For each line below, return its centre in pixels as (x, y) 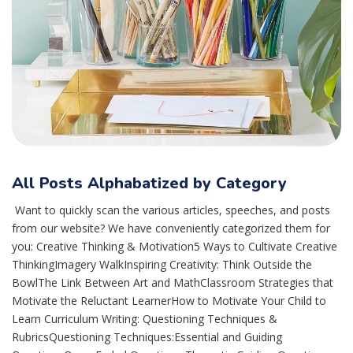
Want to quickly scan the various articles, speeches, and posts (171, 210)
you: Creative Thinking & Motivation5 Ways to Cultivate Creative (175, 247)
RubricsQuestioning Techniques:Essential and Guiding (147, 337)
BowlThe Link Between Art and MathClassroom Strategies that (173, 283)
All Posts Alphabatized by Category (149, 184)
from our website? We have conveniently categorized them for (171, 229)
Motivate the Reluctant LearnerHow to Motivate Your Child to (169, 301)
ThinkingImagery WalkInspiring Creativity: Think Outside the (162, 265)
